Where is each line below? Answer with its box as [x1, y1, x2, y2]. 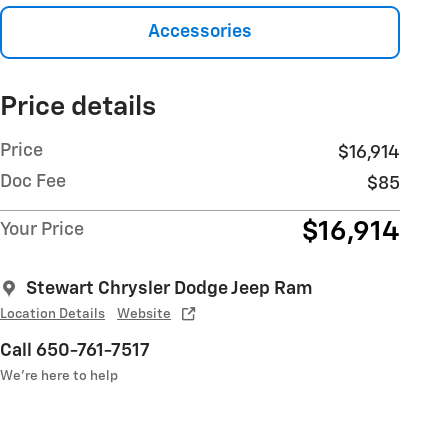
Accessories [148, 22, 252, 41]
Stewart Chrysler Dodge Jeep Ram [26, 279, 313, 298]
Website [117, 306, 171, 321]
